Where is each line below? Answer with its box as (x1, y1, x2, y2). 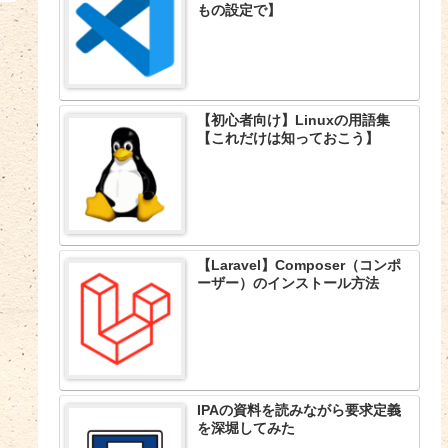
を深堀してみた (197, 420, 296, 437)
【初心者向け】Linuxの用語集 (197, 111, 391, 128)
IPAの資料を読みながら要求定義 (197, 402, 402, 419)
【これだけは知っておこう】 (197, 129, 380, 146)
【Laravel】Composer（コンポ (197, 257, 402, 274)
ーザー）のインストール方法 (197, 275, 380, 292)
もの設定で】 (197, 2, 282, 19)
